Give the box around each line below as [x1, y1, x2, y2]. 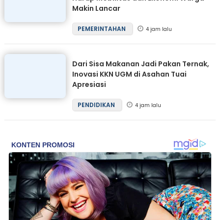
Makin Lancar [72, 3, 120, 14]
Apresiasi [72, 80, 106, 90]
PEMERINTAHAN [77, 25, 127, 33]
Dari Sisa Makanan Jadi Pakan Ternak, [72, 59, 209, 69]
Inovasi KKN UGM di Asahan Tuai [72, 69, 187, 80]
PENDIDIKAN [77, 101, 116, 110]
